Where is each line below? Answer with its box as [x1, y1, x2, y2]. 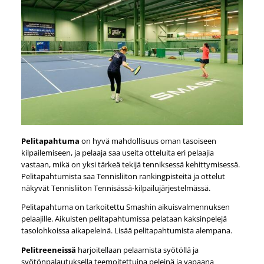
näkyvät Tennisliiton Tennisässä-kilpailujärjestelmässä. [21, 182, 210, 193]
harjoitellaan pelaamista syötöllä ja [77, 245, 199, 256]
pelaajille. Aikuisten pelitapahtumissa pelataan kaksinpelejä [21, 213, 227, 225]
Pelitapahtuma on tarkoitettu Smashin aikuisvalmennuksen [21, 202, 230, 213]
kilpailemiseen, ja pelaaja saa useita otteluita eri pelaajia [21, 147, 214, 158]
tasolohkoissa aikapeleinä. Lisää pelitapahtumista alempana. [21, 225, 232, 236]
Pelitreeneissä [21, 245, 78, 256]
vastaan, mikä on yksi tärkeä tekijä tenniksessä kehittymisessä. [21, 159, 240, 170]
